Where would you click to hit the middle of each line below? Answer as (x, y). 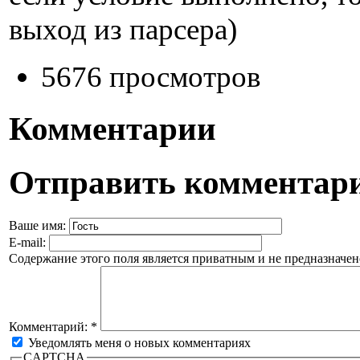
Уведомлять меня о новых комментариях (138, 342)
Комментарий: (50, 326)
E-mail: (29, 242)
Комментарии (112, 129)
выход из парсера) (123, 29)
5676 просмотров (151, 77)
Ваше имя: (39, 225)
